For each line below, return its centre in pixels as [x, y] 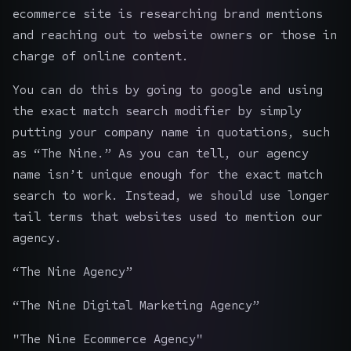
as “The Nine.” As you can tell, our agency [161, 153]
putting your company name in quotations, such [171, 132]
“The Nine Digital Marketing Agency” [136, 305]
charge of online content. [101, 56]
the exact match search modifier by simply [157, 110]
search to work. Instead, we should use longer [171, 195]
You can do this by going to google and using [168, 89]
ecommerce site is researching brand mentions [168, 13]
